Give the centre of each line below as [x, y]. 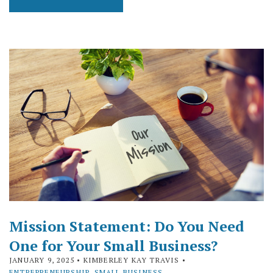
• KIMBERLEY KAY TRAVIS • [130, 260]
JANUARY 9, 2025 [42, 260]
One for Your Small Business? [113, 246]
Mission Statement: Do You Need [127, 226]
